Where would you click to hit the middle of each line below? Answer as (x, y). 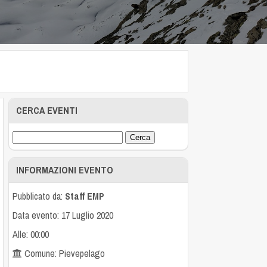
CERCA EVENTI (47, 110)
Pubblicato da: (39, 196)
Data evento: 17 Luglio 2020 (63, 215)
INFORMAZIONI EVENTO (65, 170)
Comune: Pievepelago (64, 253)
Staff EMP (85, 196)
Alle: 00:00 (31, 234)
